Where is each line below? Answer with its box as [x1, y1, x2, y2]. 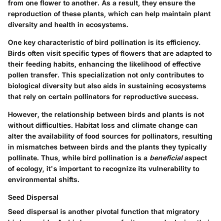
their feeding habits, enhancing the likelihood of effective [8, 59, 201, 68]
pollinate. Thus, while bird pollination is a [8, 153, 149, 162]
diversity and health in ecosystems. [8, 20, 128, 29]
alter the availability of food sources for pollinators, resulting [8, 131, 213, 140]
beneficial [149, 153, 183, 162]
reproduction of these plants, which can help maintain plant [8, 9, 211, 18]
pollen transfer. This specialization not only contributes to [8, 70, 204, 79]
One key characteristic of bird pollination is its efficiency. [8, 37, 201, 46]
